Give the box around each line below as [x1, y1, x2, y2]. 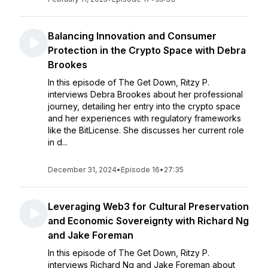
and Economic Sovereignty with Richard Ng [48, 215, 249, 227]
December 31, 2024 [48, 165, 117, 174]
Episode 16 [121, 165, 160, 174]
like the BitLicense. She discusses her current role [48, 125, 244, 135]
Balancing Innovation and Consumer [48, 30, 217, 42]
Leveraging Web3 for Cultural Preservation [48, 200, 249, 212]
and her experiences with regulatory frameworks [48, 113, 241, 123]
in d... [48, 137, 68, 147]
